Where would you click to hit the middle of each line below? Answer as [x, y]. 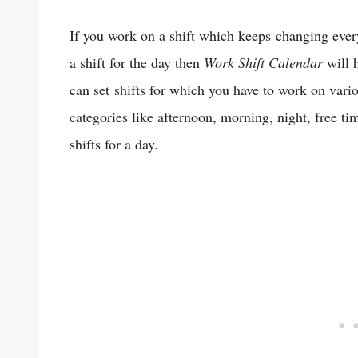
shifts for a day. [114, 143]
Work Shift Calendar [263, 62]
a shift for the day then [137, 62]
